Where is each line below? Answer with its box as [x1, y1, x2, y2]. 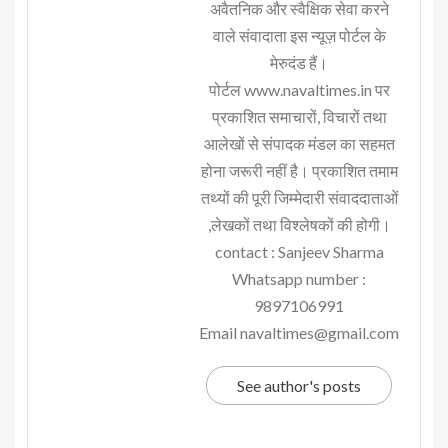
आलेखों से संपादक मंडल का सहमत [203, 134, 395, 154]
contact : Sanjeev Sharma [214, 242, 384, 262]
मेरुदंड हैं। [270, 53, 328, 73]
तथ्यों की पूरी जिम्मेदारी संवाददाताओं [200, 188, 398, 208]
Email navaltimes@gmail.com [199, 323, 399, 343]
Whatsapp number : [232, 269, 366, 289]
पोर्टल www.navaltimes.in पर [208, 80, 390, 100]
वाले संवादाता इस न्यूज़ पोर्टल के [212, 26, 386, 46]
